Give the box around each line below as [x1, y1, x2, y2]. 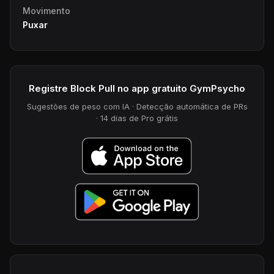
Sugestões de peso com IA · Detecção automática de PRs [26, 101, 248, 111]
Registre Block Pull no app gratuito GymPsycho [29, 82, 245, 94]
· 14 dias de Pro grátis [96, 113, 178, 123]
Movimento [23, 5, 70, 16]
